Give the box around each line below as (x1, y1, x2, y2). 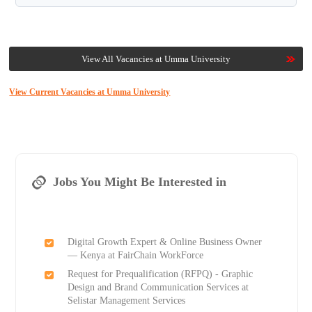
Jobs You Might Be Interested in (52, 175, 226, 189)
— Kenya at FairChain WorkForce (67, 250, 203, 261)
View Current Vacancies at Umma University (9, 87, 171, 97)
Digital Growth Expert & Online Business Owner (67, 237, 262, 248)
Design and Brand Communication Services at (67, 282, 249, 293)
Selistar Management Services (67, 295, 185, 306)
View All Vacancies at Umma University (81, 54, 231, 65)
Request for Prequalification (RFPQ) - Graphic (67, 269, 253, 280)
